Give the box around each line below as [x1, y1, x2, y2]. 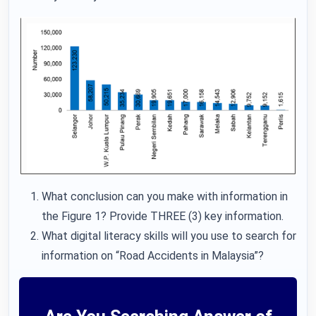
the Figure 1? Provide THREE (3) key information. [42, 209, 284, 223]
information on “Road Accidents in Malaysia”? [42, 248, 264, 262]
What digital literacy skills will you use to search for [42, 229, 296, 243]
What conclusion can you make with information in [42, 189, 288, 203]
